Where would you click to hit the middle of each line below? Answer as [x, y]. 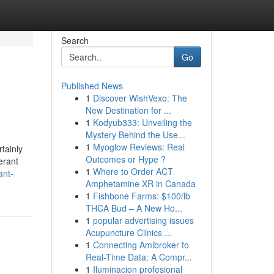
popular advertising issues [143, 220]
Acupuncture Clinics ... [128, 232]
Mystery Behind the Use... [135, 135]
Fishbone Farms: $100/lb [141, 196]
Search [75, 40]
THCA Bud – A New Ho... [134, 208]
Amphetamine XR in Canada [140, 183]
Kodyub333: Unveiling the [142, 122]
